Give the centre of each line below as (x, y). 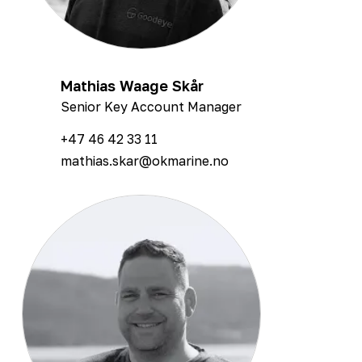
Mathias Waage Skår (132, 85)
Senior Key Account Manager (151, 106)
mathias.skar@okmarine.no (145, 160)
